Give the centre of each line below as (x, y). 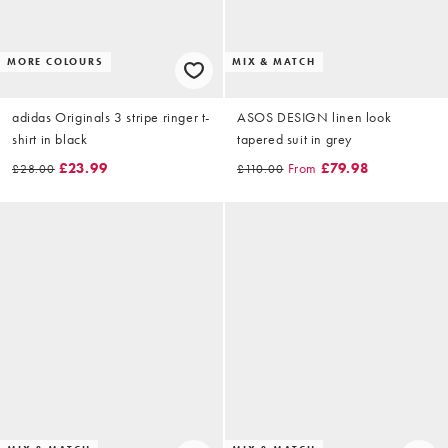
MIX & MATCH (274, 61)
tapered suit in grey (294, 138)
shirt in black (50, 138)
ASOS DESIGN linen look (314, 116)
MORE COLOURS (55, 61)
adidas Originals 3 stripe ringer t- (111, 116)
